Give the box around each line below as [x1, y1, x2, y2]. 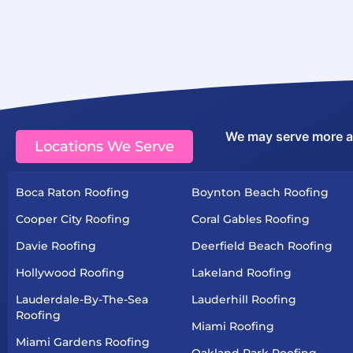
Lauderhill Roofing [191, 292, 296, 307]
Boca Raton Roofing [16, 184, 129, 199]
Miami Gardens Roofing [16, 334, 150, 349]
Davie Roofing [16, 238, 96, 253]
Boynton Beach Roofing [191, 184, 329, 199]
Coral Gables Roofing [191, 211, 310, 226]
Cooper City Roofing [16, 211, 130, 226]
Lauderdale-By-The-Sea [16, 292, 148, 307]
